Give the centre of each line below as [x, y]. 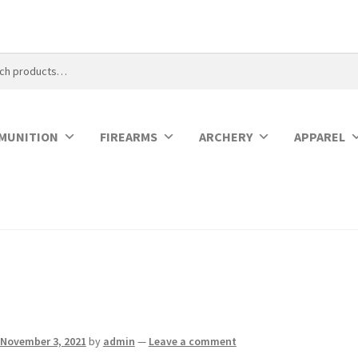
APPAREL [320, 136]
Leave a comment [192, 342]
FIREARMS [129, 136]
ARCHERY [226, 136]
